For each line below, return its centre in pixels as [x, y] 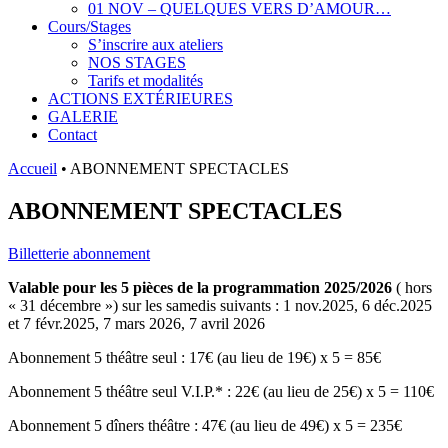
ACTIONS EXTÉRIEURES [140, 98]
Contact [72, 134]
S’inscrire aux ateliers [155, 44]
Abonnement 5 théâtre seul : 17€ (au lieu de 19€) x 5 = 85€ [194, 357]
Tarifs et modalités [145, 80]
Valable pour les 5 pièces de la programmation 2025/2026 [202, 287]
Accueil [32, 168]
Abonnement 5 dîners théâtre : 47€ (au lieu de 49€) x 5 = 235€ [205, 425]
